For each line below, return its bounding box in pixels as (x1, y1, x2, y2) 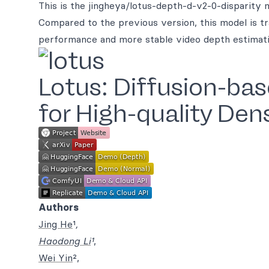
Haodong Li (38, 235, 91, 247)
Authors (38, 201, 79, 213)
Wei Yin (38, 252, 73, 264)
